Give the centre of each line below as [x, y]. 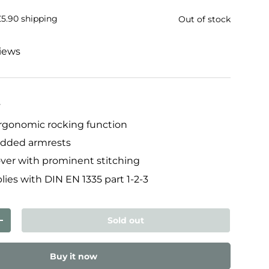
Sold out [126, 221]
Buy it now [73, 256]
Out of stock [204, 20]
